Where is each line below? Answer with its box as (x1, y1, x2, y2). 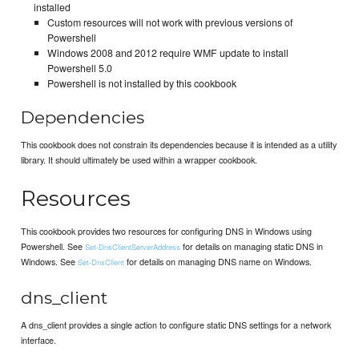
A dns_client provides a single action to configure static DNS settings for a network (21, 318, 332, 332)
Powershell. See (21, 239, 86, 252)
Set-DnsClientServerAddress (85, 240, 181, 252)
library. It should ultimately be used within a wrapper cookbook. (21, 153, 258, 167)
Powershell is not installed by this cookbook (47, 76, 237, 91)
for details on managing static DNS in (180, 239, 324, 252)
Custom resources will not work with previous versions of (47, 15, 293, 30)
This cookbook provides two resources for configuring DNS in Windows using (21, 224, 313, 237)
